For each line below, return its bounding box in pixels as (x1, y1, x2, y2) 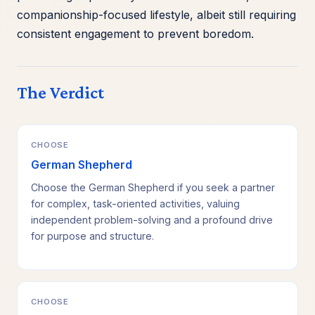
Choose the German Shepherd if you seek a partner (31, 181, 276, 194)
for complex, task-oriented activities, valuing (31, 198, 240, 210)
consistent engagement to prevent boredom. (17, 27, 254, 41)
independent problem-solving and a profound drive (31, 214, 274, 226)
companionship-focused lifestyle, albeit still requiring (17, 8, 296, 22)
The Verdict (17, 83, 104, 103)
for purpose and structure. (31, 230, 155, 243)
